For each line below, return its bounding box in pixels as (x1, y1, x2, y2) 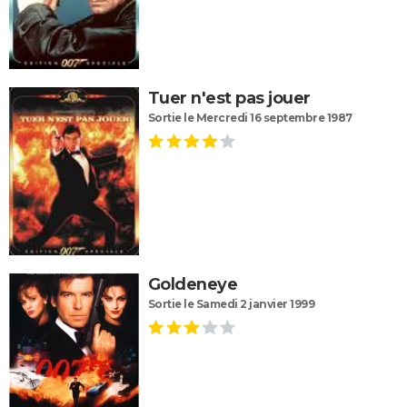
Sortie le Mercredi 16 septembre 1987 (147, 110, 352, 124)
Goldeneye (147, 273, 238, 294)
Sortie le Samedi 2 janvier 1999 (147, 296, 315, 311)
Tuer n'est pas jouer (147, 87, 311, 108)
